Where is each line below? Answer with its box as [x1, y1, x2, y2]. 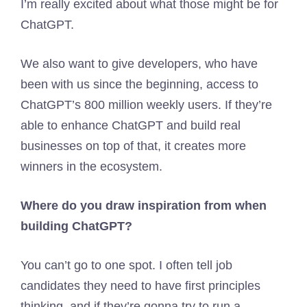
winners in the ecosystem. [21, 160, 162, 173]
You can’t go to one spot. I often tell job [21, 258, 232, 272]
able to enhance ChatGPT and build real [21, 119, 241, 132]
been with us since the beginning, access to [21, 77, 258, 91]
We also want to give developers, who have [21, 57, 258, 71]
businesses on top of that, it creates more [21, 139, 246, 153]
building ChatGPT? [21, 219, 132, 233]
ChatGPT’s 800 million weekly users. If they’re [21, 98, 272, 112]
